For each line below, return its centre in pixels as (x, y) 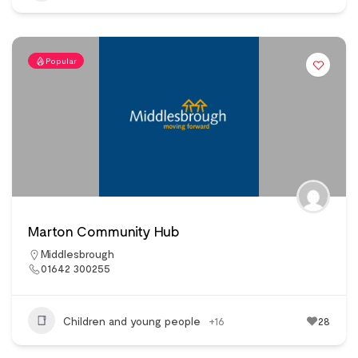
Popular (61, 61)
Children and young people (132, 320)
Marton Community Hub (104, 231)
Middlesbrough (78, 254)
